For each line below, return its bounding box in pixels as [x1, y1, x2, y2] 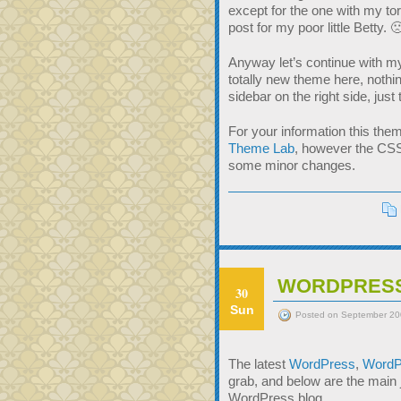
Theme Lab [228, 141, 294, 156]
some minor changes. [228, 158, 355, 173]
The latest [228, 356, 289, 371]
